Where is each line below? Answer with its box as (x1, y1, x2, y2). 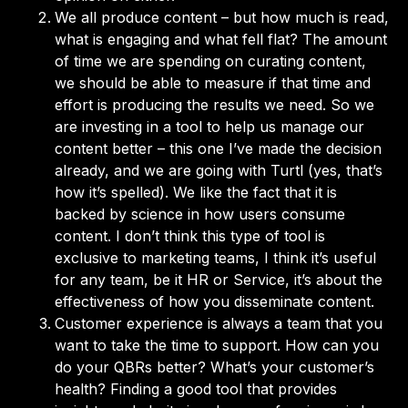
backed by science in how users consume (55, 204, 345, 223)
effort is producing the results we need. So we (55, 95, 374, 114)
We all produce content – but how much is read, (55, 7, 389, 26)
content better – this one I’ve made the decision (55, 138, 382, 158)
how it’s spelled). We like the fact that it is (55, 182, 337, 201)
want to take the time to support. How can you (55, 335, 379, 354)
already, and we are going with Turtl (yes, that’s (55, 160, 382, 179)
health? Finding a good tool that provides (55, 379, 337, 398)
